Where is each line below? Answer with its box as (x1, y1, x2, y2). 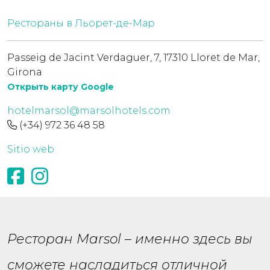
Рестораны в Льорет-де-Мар (7, 17, 155, 29)
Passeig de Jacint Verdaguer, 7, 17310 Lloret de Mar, (7, 52, 260, 63)
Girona (7, 66, 42, 78)
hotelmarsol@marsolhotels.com (7, 105, 171, 116)
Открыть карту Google (7, 81, 114, 92)
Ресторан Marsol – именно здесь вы (7, 231, 253, 246)
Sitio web (7, 143, 54, 155)
